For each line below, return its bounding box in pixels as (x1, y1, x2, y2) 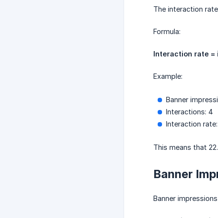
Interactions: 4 (166, 108, 213, 116)
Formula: (153, 27, 181, 36)
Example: (153, 72, 182, 81)
